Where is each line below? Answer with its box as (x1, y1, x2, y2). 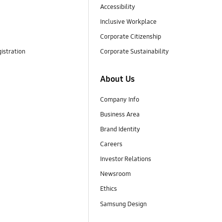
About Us (100, 74, 135, 85)
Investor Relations (100, 155, 153, 164)
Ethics (100, 185, 117, 193)
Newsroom (100, 170, 132, 178)
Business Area (100, 111, 140, 119)
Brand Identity (100, 125, 140, 134)
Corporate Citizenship (100, 32, 163, 41)
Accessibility (100, 2, 135, 11)
